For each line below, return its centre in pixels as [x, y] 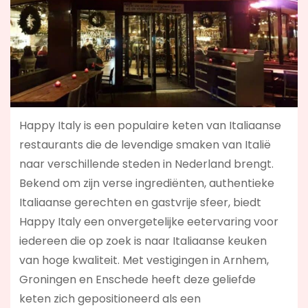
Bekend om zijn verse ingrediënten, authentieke [146, 183]
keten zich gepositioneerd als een [110, 298]
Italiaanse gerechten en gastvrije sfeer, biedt [140, 202]
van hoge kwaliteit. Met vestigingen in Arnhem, [144, 260]
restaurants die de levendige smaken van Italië [145, 144]
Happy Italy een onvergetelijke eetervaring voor [148, 221]
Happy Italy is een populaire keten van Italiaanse [150, 125]
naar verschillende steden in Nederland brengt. [146, 164]
